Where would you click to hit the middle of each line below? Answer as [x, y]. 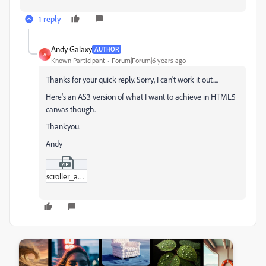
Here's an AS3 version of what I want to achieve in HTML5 [141, 96]
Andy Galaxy [72, 49]
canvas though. [72, 109]
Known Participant [78, 60]
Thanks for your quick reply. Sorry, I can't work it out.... [132, 79]
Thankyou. [63, 126]
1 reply [50, 19]
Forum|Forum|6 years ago [149, 60]
